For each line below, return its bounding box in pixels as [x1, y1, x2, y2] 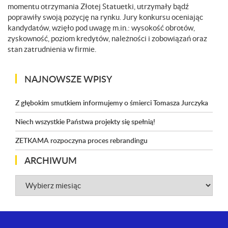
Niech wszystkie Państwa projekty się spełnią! [15, 116, 155, 126]
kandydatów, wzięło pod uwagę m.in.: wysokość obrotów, [8, 23, 195, 32]
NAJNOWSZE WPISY [24, 72, 112, 85]
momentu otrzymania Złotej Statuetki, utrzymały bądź [8, 2, 189, 11]
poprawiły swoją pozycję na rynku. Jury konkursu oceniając [8, 13, 203, 21]
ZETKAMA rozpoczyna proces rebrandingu [15, 135, 148, 145]
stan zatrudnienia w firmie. [8, 45, 96, 53]
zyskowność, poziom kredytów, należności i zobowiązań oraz [8, 34, 207, 43]
